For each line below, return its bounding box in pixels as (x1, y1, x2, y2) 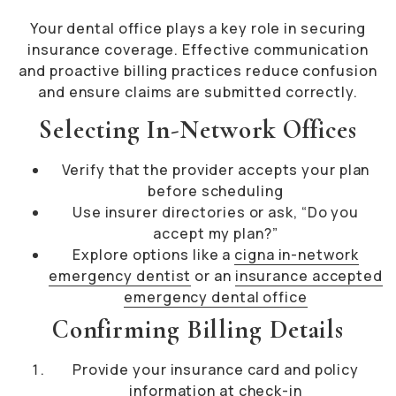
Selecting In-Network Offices (39, 114, 357, 146)
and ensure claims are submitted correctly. (38, 82, 358, 102)
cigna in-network (234, 245, 359, 265)
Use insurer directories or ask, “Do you (72, 202, 360, 223)
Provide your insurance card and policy (72, 360, 360, 380)
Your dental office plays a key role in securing (29, 19, 367, 38)
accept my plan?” (153, 224, 278, 244)
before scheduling (148, 181, 284, 202)
